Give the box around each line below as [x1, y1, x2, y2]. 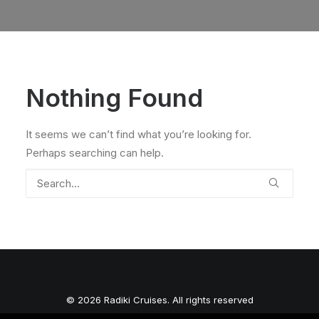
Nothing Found [26, 83, 203, 113]
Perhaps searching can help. [26, 146, 164, 159]
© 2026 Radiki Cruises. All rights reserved [66, 294, 253, 305]
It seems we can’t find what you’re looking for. [26, 127, 251, 141]
